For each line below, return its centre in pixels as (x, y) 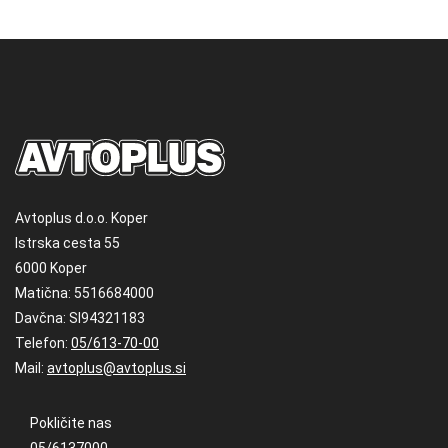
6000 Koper (51, 267)
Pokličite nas (71, 422)
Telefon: (43, 342)
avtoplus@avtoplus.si (116, 367)
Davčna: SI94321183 (80, 317)
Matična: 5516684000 (84, 292)
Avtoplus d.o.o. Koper (81, 217)
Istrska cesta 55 (67, 242)
